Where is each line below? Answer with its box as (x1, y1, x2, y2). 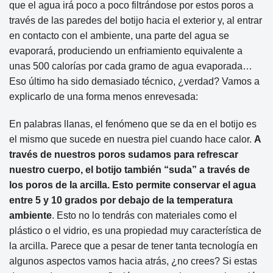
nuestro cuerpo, (9, 165, 83, 175)
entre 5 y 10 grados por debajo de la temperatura (9, 195, 233, 206)
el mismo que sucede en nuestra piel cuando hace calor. (9, 134, 254, 145)
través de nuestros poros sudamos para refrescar (9, 149, 238, 160)
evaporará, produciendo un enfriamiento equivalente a (9, 45, 243, 56)
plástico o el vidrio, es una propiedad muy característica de (9, 225, 261, 236)
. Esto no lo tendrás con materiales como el (52, 210, 237, 221)
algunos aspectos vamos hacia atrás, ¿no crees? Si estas (9, 256, 257, 267)
